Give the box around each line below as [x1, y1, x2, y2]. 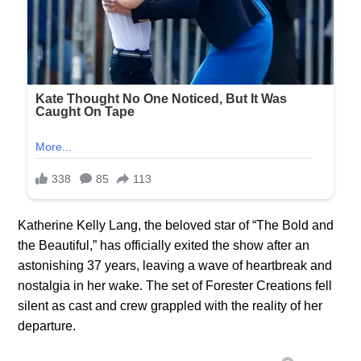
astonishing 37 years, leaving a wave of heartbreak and [18, 259, 333, 273]
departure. [18, 319, 77, 334]
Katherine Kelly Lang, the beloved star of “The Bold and [18, 218, 334, 233]
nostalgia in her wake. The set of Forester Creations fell [18, 279, 333, 293]
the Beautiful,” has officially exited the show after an [18, 239, 310, 253]
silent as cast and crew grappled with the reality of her [18, 299, 323, 313]
